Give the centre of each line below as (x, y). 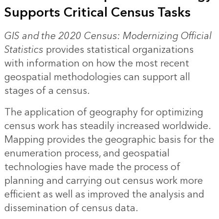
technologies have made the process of (92, 167)
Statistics (24, 50)
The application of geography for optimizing (104, 113)
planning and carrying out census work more (103, 181)
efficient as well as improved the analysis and (104, 195)
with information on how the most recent (97, 64)
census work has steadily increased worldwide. (107, 126)
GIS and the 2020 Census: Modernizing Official (108, 36)
